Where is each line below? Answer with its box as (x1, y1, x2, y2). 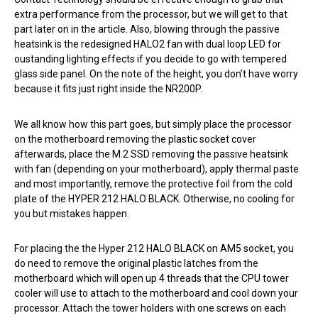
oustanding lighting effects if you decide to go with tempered (14, 53, 287, 65)
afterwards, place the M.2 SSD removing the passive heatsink (14, 148, 288, 160)
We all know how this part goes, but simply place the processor (14, 118, 292, 130)
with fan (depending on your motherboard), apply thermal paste (14, 163, 299, 175)
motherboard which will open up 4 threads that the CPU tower (14, 272, 289, 284)
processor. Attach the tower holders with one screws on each (14, 302, 286, 314)
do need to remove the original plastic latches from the (14, 257, 258, 269)
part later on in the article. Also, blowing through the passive (14, 23, 280, 35)
